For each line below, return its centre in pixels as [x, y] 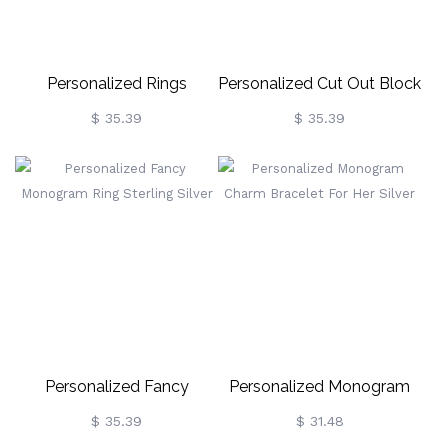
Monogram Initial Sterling [116, 118]
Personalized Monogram [319, 386]
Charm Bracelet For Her [319, 421]
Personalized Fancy [116, 386]
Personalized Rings [116, 83]
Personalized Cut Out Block [319, 83]
